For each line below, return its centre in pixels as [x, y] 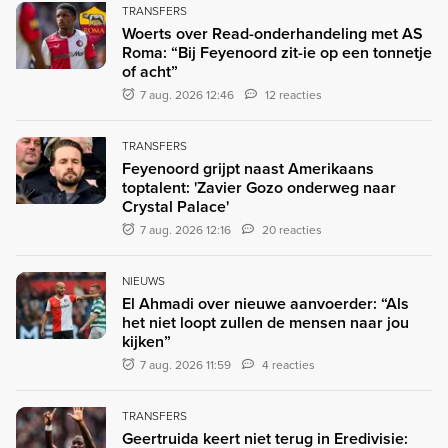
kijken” [146, 341]
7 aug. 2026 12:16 [186, 229]
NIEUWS [143, 280]
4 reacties [289, 364]
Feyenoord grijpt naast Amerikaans [248, 168]
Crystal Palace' [175, 206]
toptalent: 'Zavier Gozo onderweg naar [259, 187]
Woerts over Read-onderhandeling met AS [272, 33]
